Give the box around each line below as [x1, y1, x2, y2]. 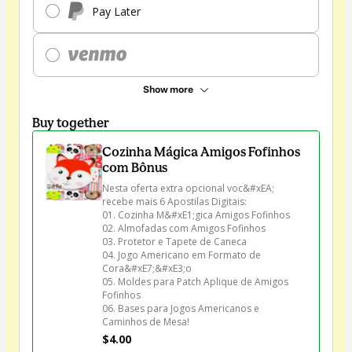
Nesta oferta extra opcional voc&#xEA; [102, 181, 277, 196]
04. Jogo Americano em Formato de [102, 248, 263, 262]
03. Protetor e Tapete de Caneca [102, 235, 247, 249]
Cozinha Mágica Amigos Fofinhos [102, 144, 300, 160]
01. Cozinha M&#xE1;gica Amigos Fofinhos [102, 208, 290, 222]
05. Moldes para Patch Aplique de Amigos [102, 275, 291, 289]
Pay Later [92, 3, 141, 19]
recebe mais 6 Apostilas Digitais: [102, 195, 247, 209]
